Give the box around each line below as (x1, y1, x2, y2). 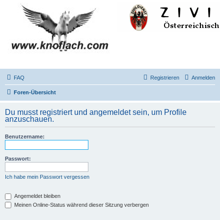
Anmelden (192, 75, 215, 81)
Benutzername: (5, 134, 45, 139)
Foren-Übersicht (14, 89, 56, 95)
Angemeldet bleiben (13, 193, 60, 199)
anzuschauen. (5, 115, 54, 123)
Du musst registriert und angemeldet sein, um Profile (5, 108, 187, 116)
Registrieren (150, 75, 179, 81)
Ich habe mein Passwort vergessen (5, 174, 89, 180)
